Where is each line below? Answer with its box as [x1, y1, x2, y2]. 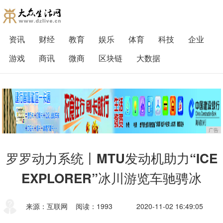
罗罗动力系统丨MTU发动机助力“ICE [5, 149, 218, 167]
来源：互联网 [26, 201, 68, 211]
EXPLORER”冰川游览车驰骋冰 [21, 169, 202, 187]
